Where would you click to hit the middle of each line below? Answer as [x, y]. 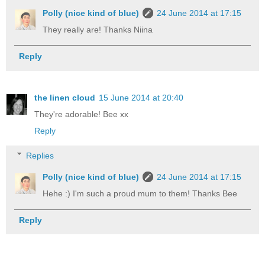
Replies [40, 155]
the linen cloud [65, 98]
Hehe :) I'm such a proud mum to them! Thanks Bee [140, 193]
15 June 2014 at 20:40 [141, 98]
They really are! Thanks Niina [98, 29]
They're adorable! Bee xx [81, 114]
